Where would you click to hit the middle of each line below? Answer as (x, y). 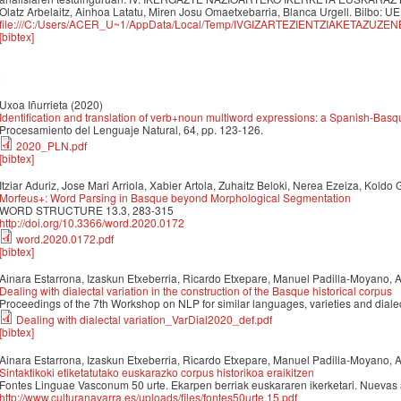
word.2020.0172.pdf (65, 238)
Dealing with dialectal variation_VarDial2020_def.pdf (144, 320)
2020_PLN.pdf (51, 145)
